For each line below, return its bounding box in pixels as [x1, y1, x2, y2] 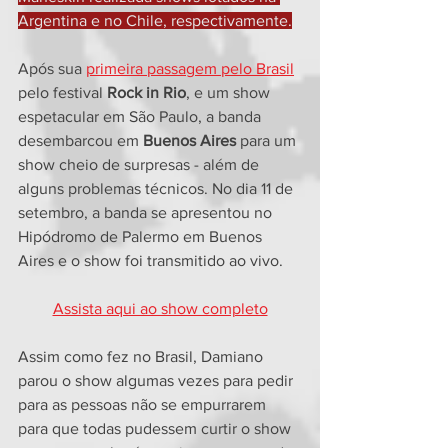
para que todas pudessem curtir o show [18, 420, 295, 438]
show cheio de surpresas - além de [18, 156, 263, 174]
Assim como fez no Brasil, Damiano [18, 348, 267, 366]
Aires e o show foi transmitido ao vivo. [18, 252, 283, 270]
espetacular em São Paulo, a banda [18, 108, 265, 126]
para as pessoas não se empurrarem [18, 396, 270, 414]
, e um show [186, 84, 274, 102]
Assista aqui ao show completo [52, 300, 268, 318]
